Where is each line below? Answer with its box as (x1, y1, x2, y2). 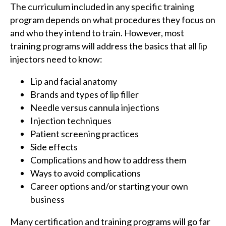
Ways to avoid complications (30, 167, 141, 179)
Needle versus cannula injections (30, 102, 159, 113)
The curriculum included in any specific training (10, 1, 194, 12)
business (30, 194, 65, 205)
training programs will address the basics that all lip (10, 40, 207, 51)
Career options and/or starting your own (30, 181, 188, 192)
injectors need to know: (10, 53, 102, 65)
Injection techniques (30, 115, 111, 126)
